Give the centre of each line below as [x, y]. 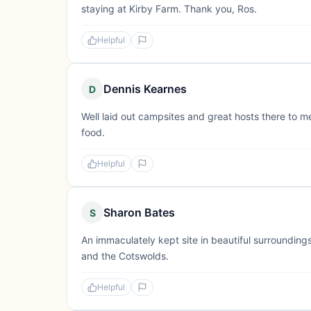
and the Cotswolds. [125, 256]
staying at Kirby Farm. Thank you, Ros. [169, 9]
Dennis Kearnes [145, 89]
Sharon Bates [139, 212]
